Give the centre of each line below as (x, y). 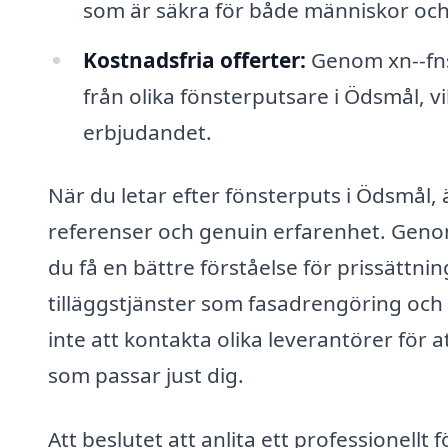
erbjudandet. (147, 131)
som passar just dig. (146, 375)
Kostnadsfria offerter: (194, 59)
